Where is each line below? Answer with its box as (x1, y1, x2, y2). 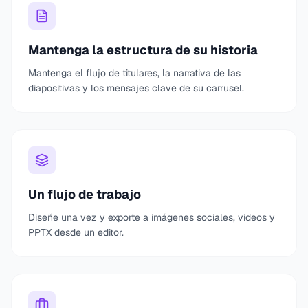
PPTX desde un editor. (28, 226, 124, 239)
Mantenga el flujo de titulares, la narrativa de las (28, 67, 241, 79)
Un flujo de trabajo (28, 186, 141, 202)
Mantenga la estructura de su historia (28, 42, 258, 58)
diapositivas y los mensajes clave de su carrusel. (28, 82, 244, 94)
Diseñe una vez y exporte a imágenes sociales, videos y (28, 211, 275, 223)
